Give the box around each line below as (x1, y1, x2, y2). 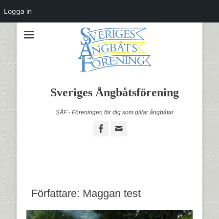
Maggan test (83, 187, 141, 199)
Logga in (4, 7, 32, 15)
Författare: (31, 187, 83, 199)
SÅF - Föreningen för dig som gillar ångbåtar (55, 109, 174, 116)
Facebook (105, 123, 143, 133)
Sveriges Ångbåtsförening (50, 86, 179, 99)
